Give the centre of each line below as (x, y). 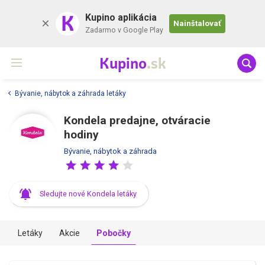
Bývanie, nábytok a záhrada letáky (70, 93)
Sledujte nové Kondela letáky (88, 193)
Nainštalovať (197, 23)
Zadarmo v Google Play (124, 30)
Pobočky (114, 233)
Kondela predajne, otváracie (137, 120)
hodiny (81, 134)
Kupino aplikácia (121, 17)
